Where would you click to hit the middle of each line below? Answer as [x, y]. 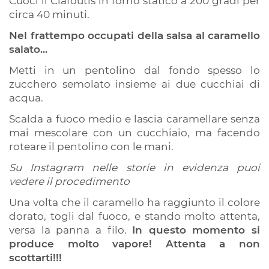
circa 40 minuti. [50, 15]
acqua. [27, 98]
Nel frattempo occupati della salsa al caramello [134, 36]
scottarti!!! [35, 258]
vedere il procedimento [69, 182]
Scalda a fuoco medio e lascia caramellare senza [134, 119]
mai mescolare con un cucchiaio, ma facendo [134, 133]
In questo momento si [196, 230]
